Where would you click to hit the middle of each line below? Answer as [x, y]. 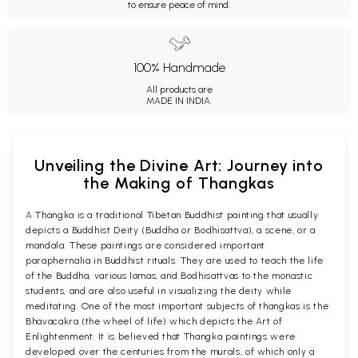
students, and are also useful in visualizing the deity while [159, 290]
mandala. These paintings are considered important [145, 245]
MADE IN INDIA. [179, 100]
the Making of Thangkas [179, 183]
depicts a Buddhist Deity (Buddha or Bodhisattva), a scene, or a [171, 230]
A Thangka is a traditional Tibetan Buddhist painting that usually [172, 215]
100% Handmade [179, 67]
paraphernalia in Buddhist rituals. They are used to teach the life [175, 260]
